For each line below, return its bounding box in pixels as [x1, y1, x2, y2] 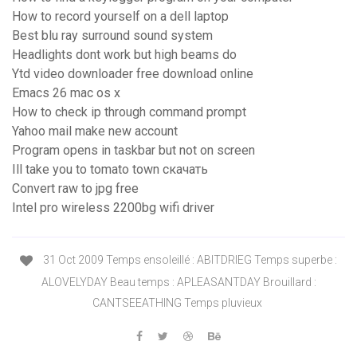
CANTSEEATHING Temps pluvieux [92, 296, 265, 309]
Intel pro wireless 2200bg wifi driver [12, 200, 214, 216]
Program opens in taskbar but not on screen [12, 143, 255, 159]
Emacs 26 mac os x [12, 85, 120, 101]
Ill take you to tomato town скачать [12, 162, 208, 178]
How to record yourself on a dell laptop [12, 9, 229, 25]
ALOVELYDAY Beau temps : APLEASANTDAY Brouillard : [41, 275, 316, 288]
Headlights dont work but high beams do [12, 47, 237, 63]
